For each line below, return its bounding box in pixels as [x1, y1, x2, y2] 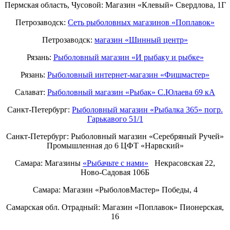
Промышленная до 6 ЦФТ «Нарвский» [46, 141, 184, 150]
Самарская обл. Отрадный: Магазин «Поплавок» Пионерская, [6, 203, 224, 212]
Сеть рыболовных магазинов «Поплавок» [68, 18, 215, 27]
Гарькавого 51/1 [87, 114, 143, 124]
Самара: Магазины [15, 159, 83, 168]
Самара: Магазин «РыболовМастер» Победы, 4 [32, 185, 198, 195]
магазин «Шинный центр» [94, 35, 188, 45]
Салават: [15, 88, 47, 97]
